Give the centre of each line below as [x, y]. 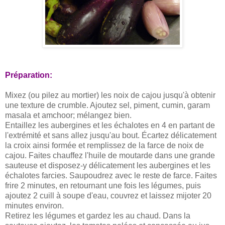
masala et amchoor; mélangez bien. [68, 115]
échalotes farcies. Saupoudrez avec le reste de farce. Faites [111, 175]
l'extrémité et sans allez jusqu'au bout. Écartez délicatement [111, 135]
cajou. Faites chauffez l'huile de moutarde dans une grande [110, 155]
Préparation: [29, 75]
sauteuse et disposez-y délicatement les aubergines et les [108, 165]
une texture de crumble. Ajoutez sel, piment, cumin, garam [107, 105]
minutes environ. [34, 205]
